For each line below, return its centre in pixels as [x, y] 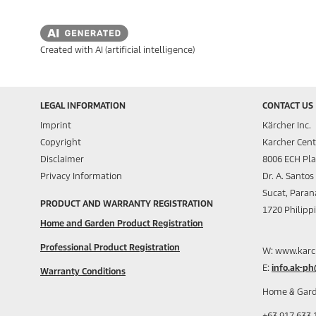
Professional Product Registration [110, 247]
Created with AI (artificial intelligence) [117, 49]
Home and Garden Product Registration [122, 223]
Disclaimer [62, 159]
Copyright [61, 142]
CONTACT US [288, 105]
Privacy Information [81, 176]
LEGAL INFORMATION [83, 105]
